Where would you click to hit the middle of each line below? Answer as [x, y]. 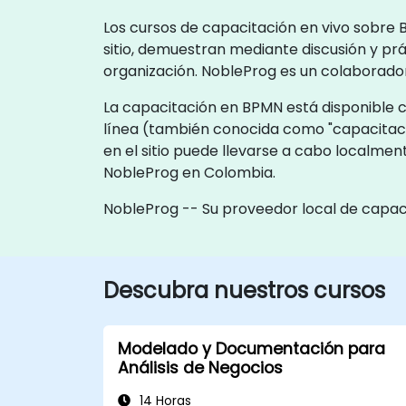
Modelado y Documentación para [251, 348]
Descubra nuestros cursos [244, 290]
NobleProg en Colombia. [189, 172]
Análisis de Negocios [200, 367]
